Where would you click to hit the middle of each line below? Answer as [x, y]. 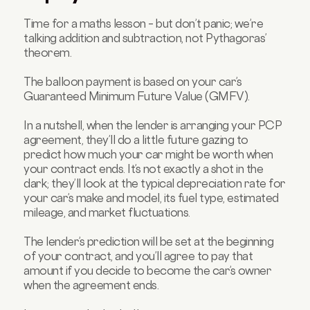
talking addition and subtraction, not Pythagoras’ [145, 38]
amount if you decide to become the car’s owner [148, 270]
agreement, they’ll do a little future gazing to [136, 139]
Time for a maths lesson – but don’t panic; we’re [144, 23]
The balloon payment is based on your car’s [133, 81]
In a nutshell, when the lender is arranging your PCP [153, 125]
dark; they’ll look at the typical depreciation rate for [155, 183]
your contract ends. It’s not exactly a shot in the [144, 168]
